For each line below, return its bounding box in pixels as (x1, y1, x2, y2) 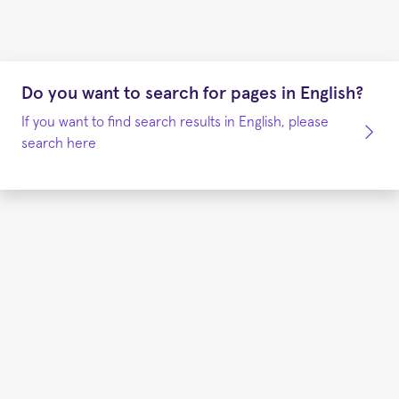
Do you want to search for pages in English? (21, 84, 363, 102)
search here (21, 135, 96, 151)
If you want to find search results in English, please (21, 114, 329, 129)
